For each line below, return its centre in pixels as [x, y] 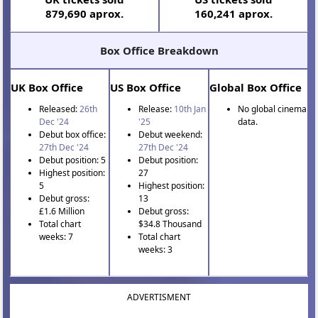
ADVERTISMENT [159, 297]
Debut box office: [73, 134]
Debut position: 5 [73, 160]
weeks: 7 [56, 236]
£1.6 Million [62, 211]
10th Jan [190, 109]
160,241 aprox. [233, 13]
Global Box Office [255, 87]
